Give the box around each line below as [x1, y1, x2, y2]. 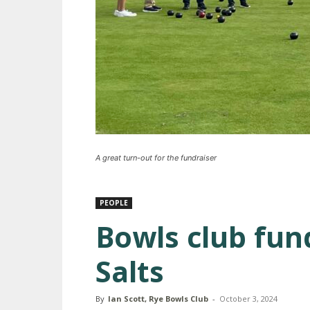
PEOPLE [100, 198, 128, 208]
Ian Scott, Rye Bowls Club [108, 293, 208, 304]
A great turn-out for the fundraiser [95, 153, 217, 163]
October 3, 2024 [219, 293, 277, 304]
